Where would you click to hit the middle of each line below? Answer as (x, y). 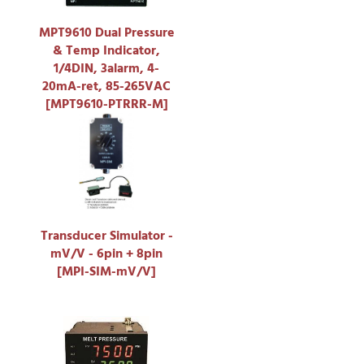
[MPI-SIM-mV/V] (106, 271)
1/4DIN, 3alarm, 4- (106, 68)
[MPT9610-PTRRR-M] (106, 104)
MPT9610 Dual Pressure (106, 32)
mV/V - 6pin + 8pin (106, 253)
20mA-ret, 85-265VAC (106, 86)
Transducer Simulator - (106, 235)
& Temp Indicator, (106, 50)
